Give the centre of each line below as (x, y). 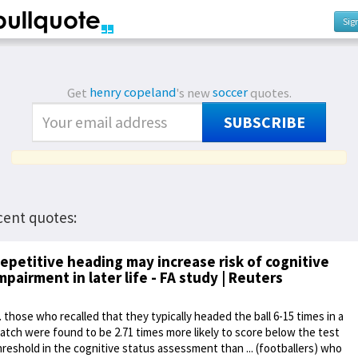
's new (194, 93)
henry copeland (132, 93)
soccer (230, 93)
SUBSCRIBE (264, 122)
